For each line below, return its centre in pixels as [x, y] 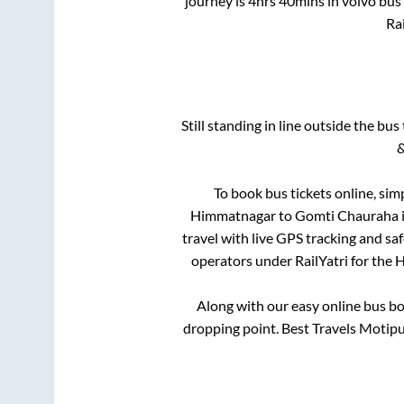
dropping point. [232, 327]
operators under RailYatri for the [293, 260]
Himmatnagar [233, 215]
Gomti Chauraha [347, 215]
